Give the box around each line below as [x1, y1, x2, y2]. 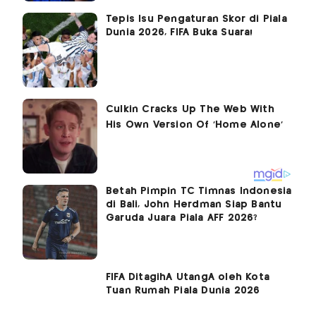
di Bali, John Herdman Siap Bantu [106, 199, 282, 209]
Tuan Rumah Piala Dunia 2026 [106, 285, 260, 296]
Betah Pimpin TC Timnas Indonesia [106, 186, 292, 196]
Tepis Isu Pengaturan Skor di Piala [106, 13, 287, 24]
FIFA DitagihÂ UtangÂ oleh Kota [106, 272, 269, 282]
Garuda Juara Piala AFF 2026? [106, 212, 258, 223]
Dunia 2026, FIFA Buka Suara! [106, 27, 253, 37]
